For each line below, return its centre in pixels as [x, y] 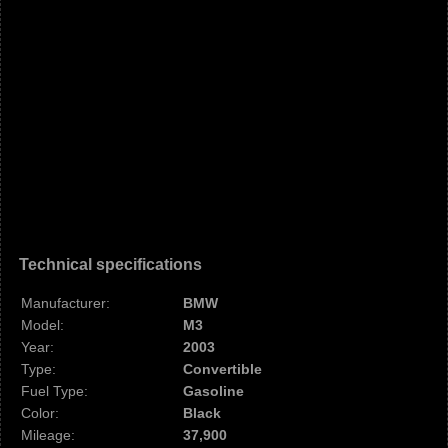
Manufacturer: [65, 303]
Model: [42, 325]
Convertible [222, 369]
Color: [40, 413]
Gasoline [213, 391]
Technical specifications [110, 264]
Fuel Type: [54, 391]
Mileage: [48, 435]
